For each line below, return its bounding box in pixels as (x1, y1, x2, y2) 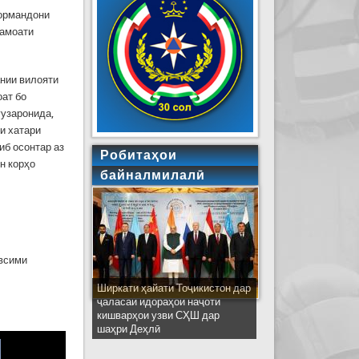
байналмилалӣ (99, 167, 205, 183)
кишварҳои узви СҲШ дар (96, 309, 220, 321)
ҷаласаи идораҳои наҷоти (96, 295, 220, 308)
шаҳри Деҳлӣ (96, 322, 160, 335)
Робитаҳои (99, 147, 177, 163)
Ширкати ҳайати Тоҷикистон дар (96, 281, 251, 294)
